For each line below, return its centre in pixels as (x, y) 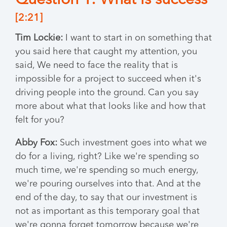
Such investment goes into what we (132, 143)
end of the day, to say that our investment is (106, 198)
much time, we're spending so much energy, (107, 170)
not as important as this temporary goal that (107, 211)
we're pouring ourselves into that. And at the (108, 184)
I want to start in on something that (137, 38)
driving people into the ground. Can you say (107, 93)
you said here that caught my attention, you (106, 52)
